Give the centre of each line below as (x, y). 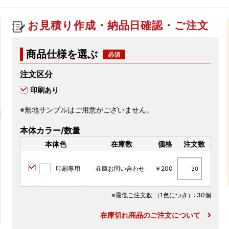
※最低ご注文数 (132, 195)
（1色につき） (174, 195)
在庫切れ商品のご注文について (154, 215)
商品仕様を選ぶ (62, 54)
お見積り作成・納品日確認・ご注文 (118, 25)
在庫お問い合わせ (120, 168)
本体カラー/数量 (50, 130)
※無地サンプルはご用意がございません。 (87, 110)
